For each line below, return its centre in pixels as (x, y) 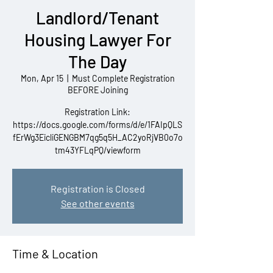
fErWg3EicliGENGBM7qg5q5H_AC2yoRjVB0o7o (97, 137)
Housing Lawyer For (97, 40)
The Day (97, 62)
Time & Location (55, 253)
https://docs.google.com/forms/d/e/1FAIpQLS (97, 125)
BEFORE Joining (97, 90)
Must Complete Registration (123, 78)
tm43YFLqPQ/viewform (97, 150)
